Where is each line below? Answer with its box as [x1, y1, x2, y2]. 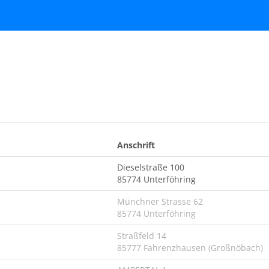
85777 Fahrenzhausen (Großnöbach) [117, 242, 263, 253]
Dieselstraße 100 [117, 162, 184, 173]
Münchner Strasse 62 [117, 196, 203, 207]
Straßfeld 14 [117, 230, 166, 241]
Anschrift [117, 139, 155, 151]
